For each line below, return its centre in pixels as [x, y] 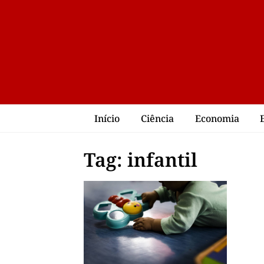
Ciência [157, 118]
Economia [217, 118]
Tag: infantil [141, 159]
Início [107, 118]
